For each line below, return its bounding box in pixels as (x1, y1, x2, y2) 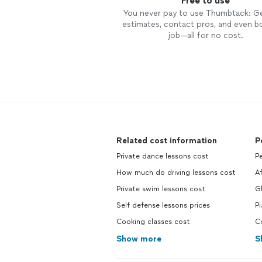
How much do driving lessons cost (116, 168, 236, 177)
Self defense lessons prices (116, 201, 210, 209)
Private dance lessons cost (116, 152, 209, 160)
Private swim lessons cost (116, 185, 205, 193)
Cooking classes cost (116, 218, 190, 226)
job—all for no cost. (167, 30, 243, 40)
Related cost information (116, 136, 217, 146)
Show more (116, 234, 161, 244)
